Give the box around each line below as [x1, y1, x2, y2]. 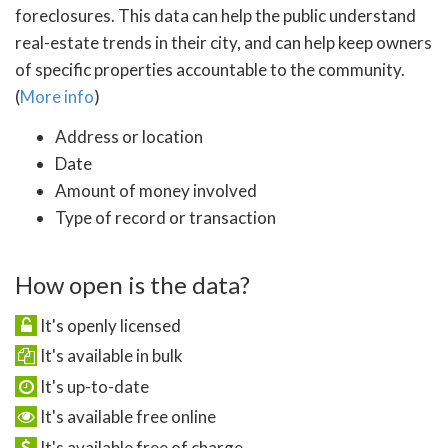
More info [20, 85, 94, 107]
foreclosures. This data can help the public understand [15, 4, 416, 26]
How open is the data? [15, 269, 250, 299]
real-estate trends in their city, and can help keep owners [15, 31, 432, 53]
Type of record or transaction [55, 207, 276, 229]
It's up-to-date [37, 375, 149, 397]
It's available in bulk [37, 345, 183, 367]
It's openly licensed [37, 314, 181, 336]
